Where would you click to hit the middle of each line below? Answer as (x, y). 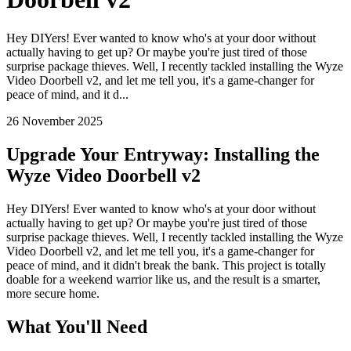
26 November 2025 (54, 121)
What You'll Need (77, 326)
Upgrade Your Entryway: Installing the (163, 154)
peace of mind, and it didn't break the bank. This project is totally (166, 265)
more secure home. (53, 293)
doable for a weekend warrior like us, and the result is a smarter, (163, 279)
